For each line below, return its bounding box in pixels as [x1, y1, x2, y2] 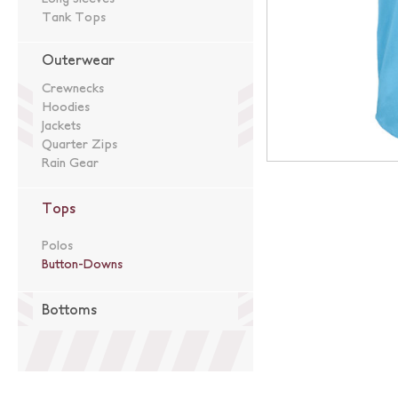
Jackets [42, 118, 81, 132]
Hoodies [42, 99, 90, 114]
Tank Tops [42, 10, 106, 24]
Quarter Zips [42, 137, 117, 151]
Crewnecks [42, 81, 104, 95]
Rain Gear [42, 155, 99, 170]
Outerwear [42, 52, 115, 68]
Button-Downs [42, 257, 123, 271]
